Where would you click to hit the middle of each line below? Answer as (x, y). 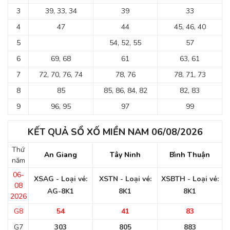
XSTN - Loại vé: (125, 179)
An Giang (61, 155)
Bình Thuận (190, 155)
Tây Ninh (125, 155)
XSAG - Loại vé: (61, 179)
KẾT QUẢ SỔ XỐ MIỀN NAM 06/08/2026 (115, 132)
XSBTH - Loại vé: (190, 179)
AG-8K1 (61, 191)
